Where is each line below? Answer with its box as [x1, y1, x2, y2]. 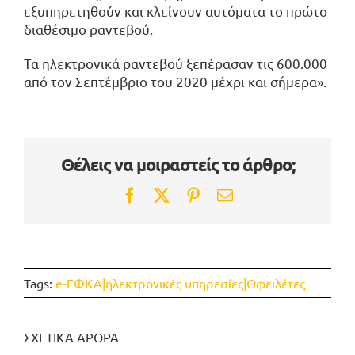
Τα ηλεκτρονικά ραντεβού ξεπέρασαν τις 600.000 [24, 54, 327, 71]
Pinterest [200, 186, 258, 204]
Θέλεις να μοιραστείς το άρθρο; [60, 154, 295, 176]
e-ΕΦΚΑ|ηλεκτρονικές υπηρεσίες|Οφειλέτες [55, 275, 305, 292]
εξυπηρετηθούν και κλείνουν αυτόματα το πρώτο [24, 2, 327, 19]
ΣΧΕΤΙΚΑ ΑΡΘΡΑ [24, 329, 119, 345]
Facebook [137, 186, 199, 204]
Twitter [169, 186, 216, 204]
